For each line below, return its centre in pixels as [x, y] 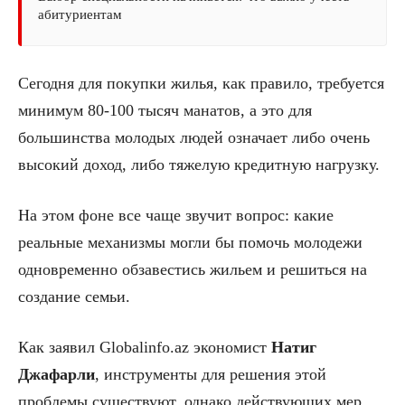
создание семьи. [74, 297]
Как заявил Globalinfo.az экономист [145, 348]
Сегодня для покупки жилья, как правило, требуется [201, 84]
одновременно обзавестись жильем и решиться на [193, 270]
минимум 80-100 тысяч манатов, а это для [165, 111]
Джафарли [57, 375]
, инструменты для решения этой [211, 375]
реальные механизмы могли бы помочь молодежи [190, 243]
